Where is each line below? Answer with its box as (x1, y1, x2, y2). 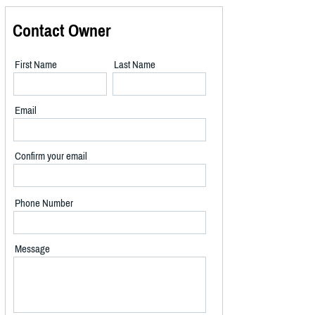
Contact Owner (13, 20, 111, 40)
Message (15, 242, 50, 255)
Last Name (114, 58, 155, 70)
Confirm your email (15, 149, 87, 162)
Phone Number (15, 196, 73, 209)
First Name (15, 58, 57, 70)
